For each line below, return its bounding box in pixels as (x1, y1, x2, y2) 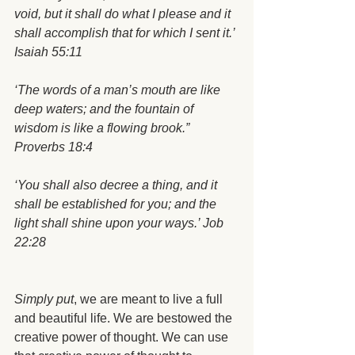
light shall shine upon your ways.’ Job (14, 216, 227, 231)
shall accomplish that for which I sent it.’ (14, 26, 238, 40)
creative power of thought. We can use (14, 330, 231, 345)
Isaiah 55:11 (14, 45, 82, 59)
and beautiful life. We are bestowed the (14, 311, 235, 326)
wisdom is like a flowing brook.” (14, 121, 193, 136)
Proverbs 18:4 (14, 140, 93, 155)
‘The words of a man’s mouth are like (14, 83, 223, 97)
